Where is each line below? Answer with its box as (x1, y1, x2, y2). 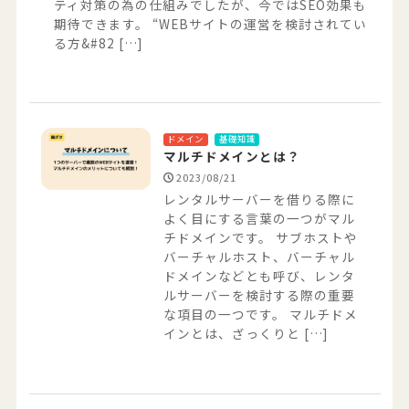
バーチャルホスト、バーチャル (163, 247, 355, 267)
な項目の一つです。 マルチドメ (163, 305, 358, 324)
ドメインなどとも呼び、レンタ (163, 267, 355, 286)
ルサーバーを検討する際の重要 (163, 286, 355, 305)
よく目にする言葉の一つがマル (163, 209, 355, 228)
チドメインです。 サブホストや (163, 228, 358, 247)
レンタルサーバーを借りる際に (163, 190, 355, 209)
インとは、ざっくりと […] (163, 324, 328, 343)
